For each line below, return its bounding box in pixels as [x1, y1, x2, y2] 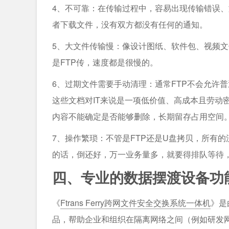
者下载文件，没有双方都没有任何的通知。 [52, 18, 208, 31]
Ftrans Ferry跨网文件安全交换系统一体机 [60, 197, 211, 209]
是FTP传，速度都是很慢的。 [52, 56, 158, 68]
